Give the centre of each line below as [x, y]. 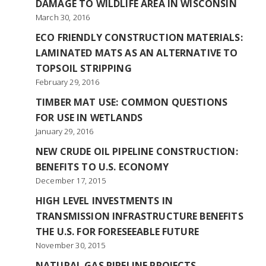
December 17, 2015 [71, 180]
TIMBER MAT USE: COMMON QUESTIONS [132, 102]
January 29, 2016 [65, 131]
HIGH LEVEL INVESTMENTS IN [104, 201]
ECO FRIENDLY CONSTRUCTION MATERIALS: [139, 37]
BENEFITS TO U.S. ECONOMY [102, 167]
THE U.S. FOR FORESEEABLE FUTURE [117, 232]
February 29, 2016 [67, 82]
